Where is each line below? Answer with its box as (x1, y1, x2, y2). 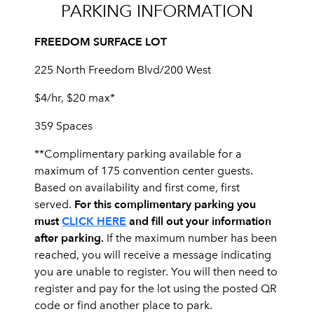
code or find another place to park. (34, 298, 213, 312)
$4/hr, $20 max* (34, 90, 116, 104)
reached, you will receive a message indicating (34, 247, 272, 261)
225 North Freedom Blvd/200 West (34, 62, 212, 76)
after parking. (34, 230, 104, 246)
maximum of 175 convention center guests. (34, 163, 254, 177)
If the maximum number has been (104, 231, 278, 245)
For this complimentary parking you (74, 196, 257, 212)
